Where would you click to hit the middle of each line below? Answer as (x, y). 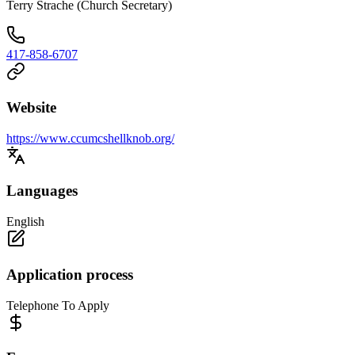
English (25, 222)
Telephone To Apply (58, 305)
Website (31, 108)
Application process (70, 274)
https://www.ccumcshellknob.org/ (90, 138)
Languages (42, 191)
